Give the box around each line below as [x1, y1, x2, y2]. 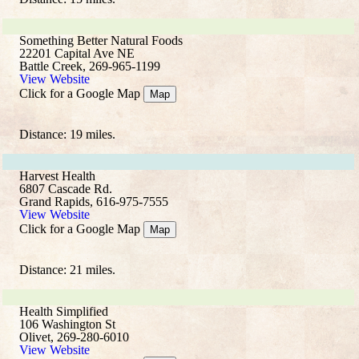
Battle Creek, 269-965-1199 [19, 59, 160, 73]
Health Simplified [19, 305, 108, 318]
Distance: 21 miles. [19, 263, 115, 276]
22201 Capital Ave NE [19, 46, 135, 60]
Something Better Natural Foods [19, 34, 183, 47]
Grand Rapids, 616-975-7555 [19, 195, 168, 208]
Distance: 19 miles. [19, 127, 115, 141]
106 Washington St [19, 317, 115, 331]
